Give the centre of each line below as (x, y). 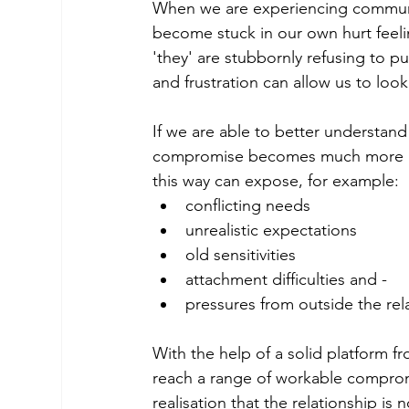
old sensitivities (241, 255)
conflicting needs (248, 206)
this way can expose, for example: (278, 181)
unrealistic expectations (272, 231)
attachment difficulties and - (287, 280)
